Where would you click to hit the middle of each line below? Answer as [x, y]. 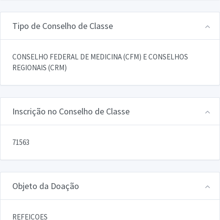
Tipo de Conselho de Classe [63, 26]
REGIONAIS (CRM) [40, 67]
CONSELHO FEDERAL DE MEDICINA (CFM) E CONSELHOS [100, 56]
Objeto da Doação [46, 186]
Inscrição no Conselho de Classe [71, 111]
